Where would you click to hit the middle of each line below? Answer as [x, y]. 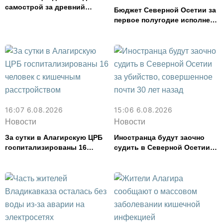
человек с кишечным [42, 157]
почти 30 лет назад [147, 167]
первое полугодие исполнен [164, 20]
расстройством [32, 167]
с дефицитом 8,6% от [151, 30]
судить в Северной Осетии [162, 147]
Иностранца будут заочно [159, 137]
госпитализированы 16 [46, 147]
